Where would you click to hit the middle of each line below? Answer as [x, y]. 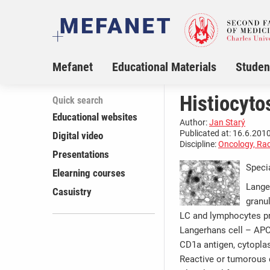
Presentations [81, 155]
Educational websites [95, 117]
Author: [194, 123]
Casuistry [72, 192]
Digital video [78, 136]
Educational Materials [164, 67]
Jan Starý [227, 123]
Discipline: [199, 144]
